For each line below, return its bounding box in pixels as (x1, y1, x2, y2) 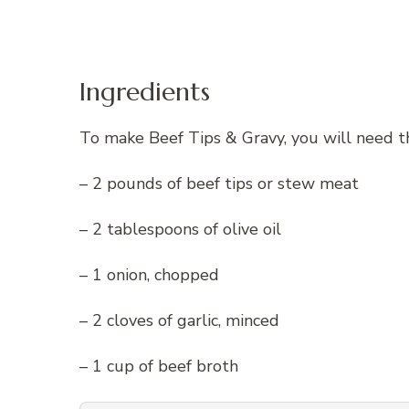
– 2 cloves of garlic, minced (79, 309, 279, 331)
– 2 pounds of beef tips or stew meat (79, 172, 359, 194)
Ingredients (79, 75, 210, 108)
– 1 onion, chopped (79, 263, 219, 286)
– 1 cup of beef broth (79, 354, 238, 377)
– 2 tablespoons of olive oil (79, 217, 281, 240)
